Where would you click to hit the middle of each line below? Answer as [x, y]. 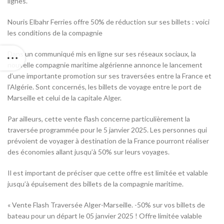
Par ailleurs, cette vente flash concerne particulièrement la [99, 119]
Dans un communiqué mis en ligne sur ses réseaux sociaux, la [102, 54]
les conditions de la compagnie [55, 33]
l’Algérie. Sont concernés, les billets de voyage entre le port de [104, 87]
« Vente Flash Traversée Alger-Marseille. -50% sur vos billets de [106, 205]
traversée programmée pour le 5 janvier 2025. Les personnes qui [107, 130]
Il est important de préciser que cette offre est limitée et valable [108, 173]
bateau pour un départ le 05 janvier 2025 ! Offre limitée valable [105, 216]
